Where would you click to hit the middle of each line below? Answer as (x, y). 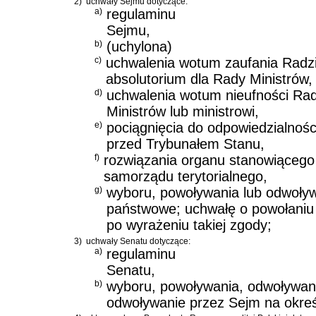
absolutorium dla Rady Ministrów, (209, 79)
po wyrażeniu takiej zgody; (189, 225)
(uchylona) (139, 47)
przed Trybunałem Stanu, (186, 144)
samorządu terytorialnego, (186, 176)
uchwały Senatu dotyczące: (138, 241)
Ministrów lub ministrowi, (183, 111)
